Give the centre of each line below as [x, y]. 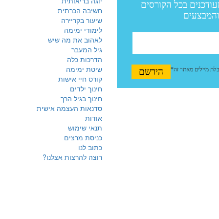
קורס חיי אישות [80, 79]
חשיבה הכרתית [80, 10]
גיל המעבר [87, 49]
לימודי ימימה [83, 30]
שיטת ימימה [84, 69]
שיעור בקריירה [82, 20]
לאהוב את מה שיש [75, 40]
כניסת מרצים [83, 137]
